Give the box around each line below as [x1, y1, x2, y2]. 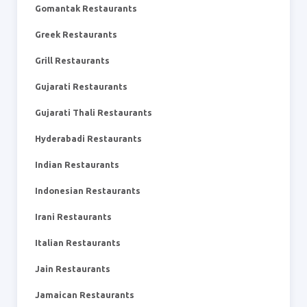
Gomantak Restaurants [35, 3, 137, 13]
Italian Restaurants [35, 238, 121, 247]
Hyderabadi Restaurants [35, 134, 142, 143]
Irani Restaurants [35, 212, 112, 221]
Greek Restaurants [35, 29, 117, 39]
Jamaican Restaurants [35, 290, 134, 299]
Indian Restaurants [35, 160, 119, 169]
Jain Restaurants [35, 264, 110, 273]
